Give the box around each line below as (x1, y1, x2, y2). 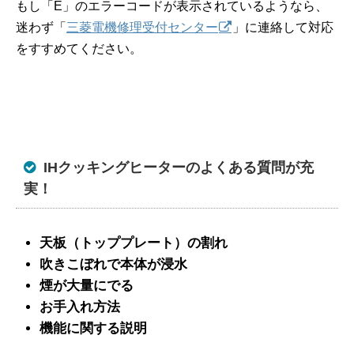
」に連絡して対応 (232, 20, 333, 34)
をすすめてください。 (16, 41, 142, 55)
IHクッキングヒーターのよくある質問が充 (43, 159, 314, 175)
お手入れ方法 (40, 299, 120, 314)
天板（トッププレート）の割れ (40, 235, 228, 250)
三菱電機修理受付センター (66, 20, 218, 34)
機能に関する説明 (40, 320, 147, 336)
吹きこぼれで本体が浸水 (40, 256, 187, 272)
